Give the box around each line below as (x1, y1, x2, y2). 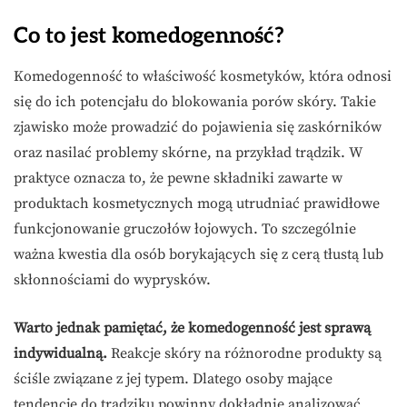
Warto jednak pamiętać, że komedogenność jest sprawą (14, 319, 371, 338)
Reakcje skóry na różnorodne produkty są (107, 344, 382, 363)
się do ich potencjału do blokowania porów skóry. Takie (14, 93, 376, 112)
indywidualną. (14, 344, 107, 363)
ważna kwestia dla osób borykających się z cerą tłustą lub (14, 245, 383, 264)
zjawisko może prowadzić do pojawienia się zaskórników (14, 118, 382, 137)
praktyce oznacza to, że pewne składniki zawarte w (14, 169, 342, 188)
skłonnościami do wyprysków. (14, 271, 211, 290)
